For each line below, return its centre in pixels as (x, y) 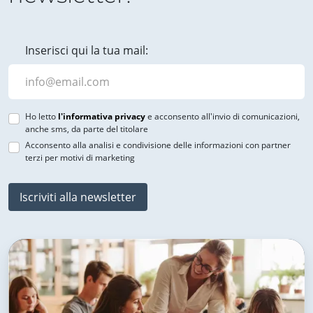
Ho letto (42, 116)
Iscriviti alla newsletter (78, 197)
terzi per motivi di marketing (80, 158)
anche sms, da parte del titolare (87, 129)
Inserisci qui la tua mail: (87, 50)
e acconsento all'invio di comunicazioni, (223, 116)
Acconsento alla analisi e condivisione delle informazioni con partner (158, 145)
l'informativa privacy (102, 116)
